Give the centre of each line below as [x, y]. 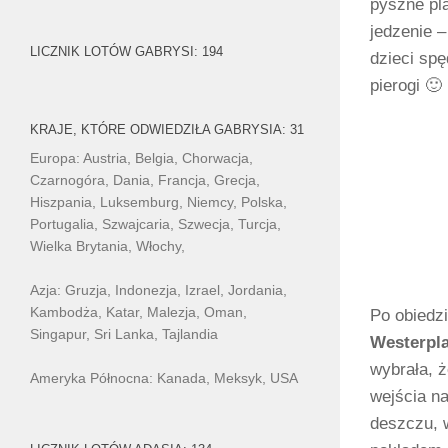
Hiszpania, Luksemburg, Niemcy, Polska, [158, 202]
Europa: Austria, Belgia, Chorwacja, [141, 158]
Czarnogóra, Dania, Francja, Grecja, [145, 180]
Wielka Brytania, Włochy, [107, 246]
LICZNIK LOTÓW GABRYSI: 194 [126, 52]
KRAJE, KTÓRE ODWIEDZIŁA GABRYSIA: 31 [167, 130]
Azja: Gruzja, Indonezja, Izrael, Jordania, [158, 290]
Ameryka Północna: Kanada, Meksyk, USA [164, 378]
